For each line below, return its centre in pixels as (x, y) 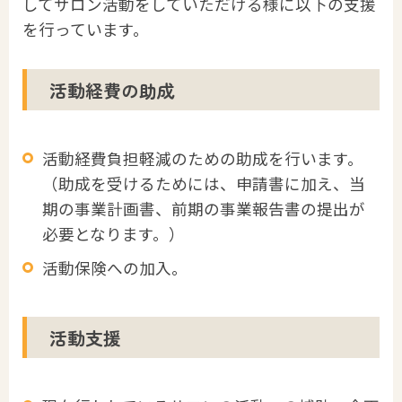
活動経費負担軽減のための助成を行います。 (203, 159)
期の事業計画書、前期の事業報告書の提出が (204, 209)
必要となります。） (114, 234)
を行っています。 (86, 30)
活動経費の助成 (112, 90)
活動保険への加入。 (115, 268)
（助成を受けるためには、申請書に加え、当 (204, 184)
